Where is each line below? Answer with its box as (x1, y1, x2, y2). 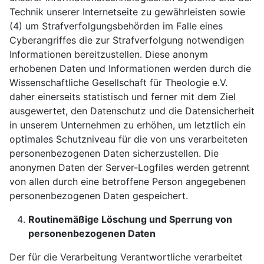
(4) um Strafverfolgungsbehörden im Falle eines (9, 20, 223, 32)
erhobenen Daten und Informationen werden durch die (9, 62, 251, 74)
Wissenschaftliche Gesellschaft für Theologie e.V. (9, 77, 227, 88)
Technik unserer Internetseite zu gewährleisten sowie (9, 6, 245, 18)
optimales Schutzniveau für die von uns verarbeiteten (9, 133, 247, 145)
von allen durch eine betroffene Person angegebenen (9, 176, 246, 187)
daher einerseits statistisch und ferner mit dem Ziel (9, 91, 236, 103)
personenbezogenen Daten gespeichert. (9, 190, 188, 202)
